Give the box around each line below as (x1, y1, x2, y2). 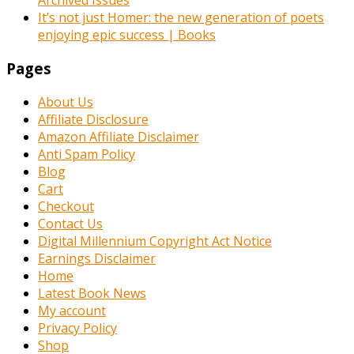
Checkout (38, 197, 94, 215)
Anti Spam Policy (38, 145, 135, 163)
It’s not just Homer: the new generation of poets (38, 9, 324, 27)
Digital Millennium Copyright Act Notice (38, 232, 272, 250)
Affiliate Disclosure (38, 110, 149, 128)
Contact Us (38, 214, 103, 232)
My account (38, 301, 106, 319)
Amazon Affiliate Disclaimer (38, 127, 199, 145)
